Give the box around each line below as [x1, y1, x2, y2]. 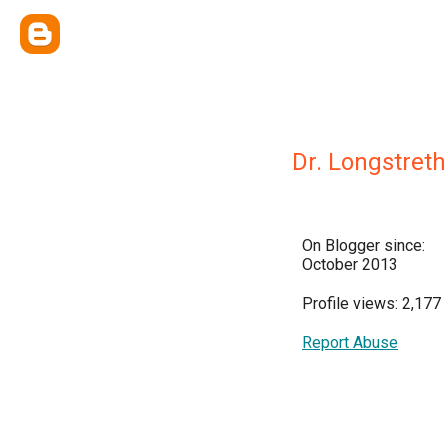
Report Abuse [302, 333, 398, 352]
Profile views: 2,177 [302, 294, 441, 313]
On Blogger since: [302, 236, 425, 255]
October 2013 [302, 255, 398, 274]
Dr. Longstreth [292, 148, 446, 176]
